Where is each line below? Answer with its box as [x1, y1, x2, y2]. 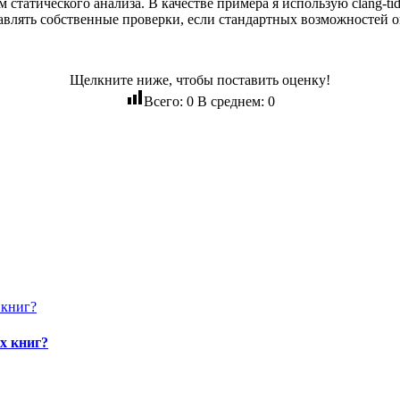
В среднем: [193, 93, 268, 109]
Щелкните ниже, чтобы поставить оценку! [70, 71, 330, 87]
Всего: [143, 93, 187, 109]
